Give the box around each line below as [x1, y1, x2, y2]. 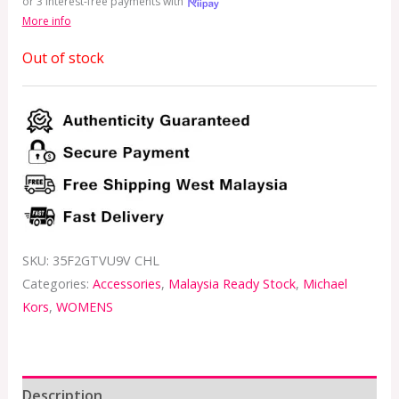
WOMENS [55, 298, 113, 316]
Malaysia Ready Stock [167, 275, 296, 293]
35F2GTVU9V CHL [52, 252, 159, 270]
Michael [302, 275, 347, 293]
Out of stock [21, 47, 104, 68]
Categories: [21, 275, 93, 293]
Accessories [92, 275, 161, 293]
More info [21, 12, 71, 28]
